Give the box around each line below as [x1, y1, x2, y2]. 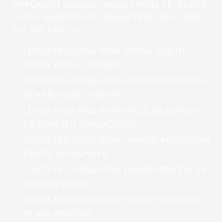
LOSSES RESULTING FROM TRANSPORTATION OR [24, 165, 206, 175]
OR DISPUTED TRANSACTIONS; [24, 119, 138, 130]
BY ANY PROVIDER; [24, 208, 94, 219]
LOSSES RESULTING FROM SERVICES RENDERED [24, 194, 202, 205]
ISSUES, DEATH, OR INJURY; [24, 59, 124, 70]
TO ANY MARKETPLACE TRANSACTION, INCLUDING [12, 12, 200, 23]
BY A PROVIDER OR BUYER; [24, 89, 123, 100]
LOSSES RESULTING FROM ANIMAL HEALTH [24, 46, 185, 56]
